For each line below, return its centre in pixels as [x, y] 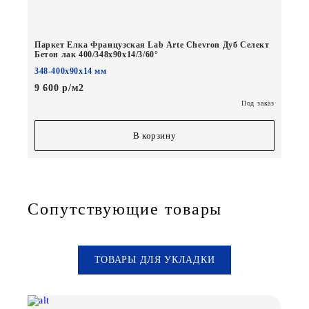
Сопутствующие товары [125, 209]
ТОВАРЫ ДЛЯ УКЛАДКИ [154, 260]
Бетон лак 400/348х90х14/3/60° [97, 54]
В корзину [154, 136]
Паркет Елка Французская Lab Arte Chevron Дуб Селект [152, 45]
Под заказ [258, 103]
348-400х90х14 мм [71, 71]
